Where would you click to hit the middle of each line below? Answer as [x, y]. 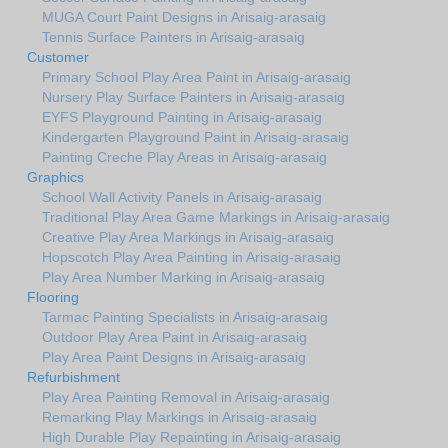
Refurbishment [73, 376]
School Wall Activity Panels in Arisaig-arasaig [182, 196]
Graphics [55, 176]
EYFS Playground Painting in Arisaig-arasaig [182, 116]
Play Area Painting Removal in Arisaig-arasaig [186, 396]
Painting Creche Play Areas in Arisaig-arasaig [184, 156]
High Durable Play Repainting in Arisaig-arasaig [191, 436]
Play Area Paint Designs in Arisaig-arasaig [174, 356]
